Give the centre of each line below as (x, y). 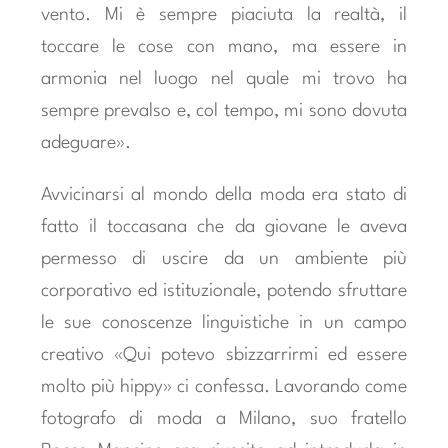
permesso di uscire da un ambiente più (224, 258)
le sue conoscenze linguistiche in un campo (224, 322)
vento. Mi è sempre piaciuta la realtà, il (224, 14)
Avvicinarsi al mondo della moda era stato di (224, 194)
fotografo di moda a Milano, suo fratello (224, 418)
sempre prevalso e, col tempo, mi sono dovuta (224, 110)
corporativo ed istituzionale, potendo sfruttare (224, 290)
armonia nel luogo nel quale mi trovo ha (224, 78)
